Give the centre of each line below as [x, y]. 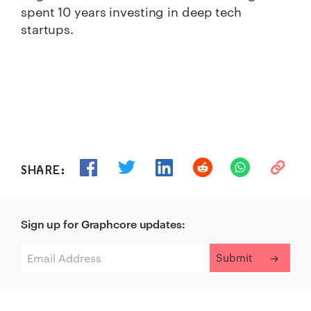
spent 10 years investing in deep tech [131, 12]
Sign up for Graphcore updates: [103, 224]
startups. [48, 30]
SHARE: [43, 170]
